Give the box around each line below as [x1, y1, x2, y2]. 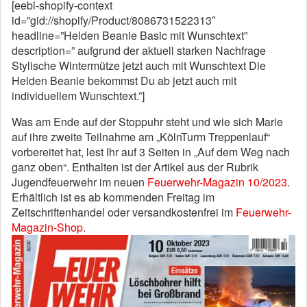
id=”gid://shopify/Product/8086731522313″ [12, 12, 216, 28]
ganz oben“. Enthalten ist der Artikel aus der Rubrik [12, 159, 258, 175]
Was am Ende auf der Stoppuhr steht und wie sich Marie [12, 114, 283, 130]
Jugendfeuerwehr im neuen [12, 174, 147, 190]
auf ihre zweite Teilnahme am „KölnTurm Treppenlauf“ [12, 129, 270, 145]
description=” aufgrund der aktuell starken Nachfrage [12, 42, 266, 58]
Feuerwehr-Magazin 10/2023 [147, 174, 287, 190]
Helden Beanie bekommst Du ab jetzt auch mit [12, 73, 236, 88]
